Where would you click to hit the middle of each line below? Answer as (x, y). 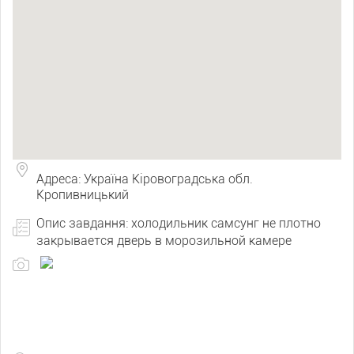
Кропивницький (83, 195)
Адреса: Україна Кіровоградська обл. (145, 179)
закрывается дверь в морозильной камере (164, 241)
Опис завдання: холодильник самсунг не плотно (179, 223)
